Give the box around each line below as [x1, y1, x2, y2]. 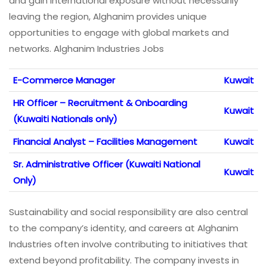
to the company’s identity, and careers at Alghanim [9, 222, 238, 235]
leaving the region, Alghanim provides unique [9, 10, 207, 23]
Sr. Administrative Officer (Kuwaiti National [13, 158, 200, 171]
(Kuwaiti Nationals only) [13, 113, 117, 126]
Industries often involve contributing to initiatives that [9, 238, 248, 251]
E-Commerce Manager [13, 74, 115, 87]
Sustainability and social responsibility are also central [9, 206, 248, 219]
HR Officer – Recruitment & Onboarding [13, 97, 187, 110]
